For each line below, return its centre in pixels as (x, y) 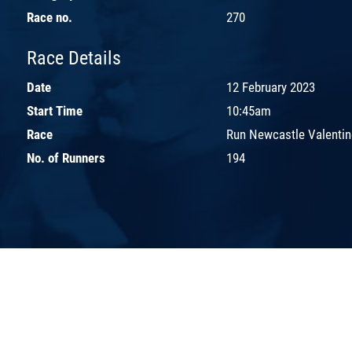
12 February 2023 (271, 87)
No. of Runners (66, 158)
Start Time (55, 110)
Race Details (74, 58)
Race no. (49, 17)
